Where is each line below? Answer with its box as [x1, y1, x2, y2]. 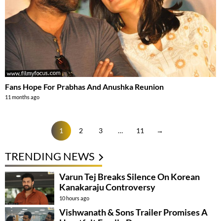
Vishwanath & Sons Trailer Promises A [59, 206, 208, 218]
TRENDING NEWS [5, 149, 95, 163]
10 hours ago [59, 194, 89, 201]
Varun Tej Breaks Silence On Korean [59, 171, 200, 182]
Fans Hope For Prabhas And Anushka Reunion [5, 81, 164, 91]
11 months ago [5, 93, 39, 100]
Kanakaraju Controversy [59, 181, 155, 192]
